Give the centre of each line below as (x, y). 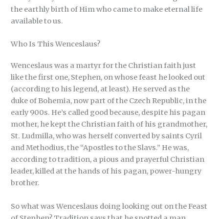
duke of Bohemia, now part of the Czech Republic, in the (109, 101)
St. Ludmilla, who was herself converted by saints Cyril (107, 136)
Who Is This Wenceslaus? (56, 44)
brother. (25, 183)
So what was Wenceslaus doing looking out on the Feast (109, 206)
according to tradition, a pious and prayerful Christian (108, 160)
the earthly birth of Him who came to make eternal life (107, 9)
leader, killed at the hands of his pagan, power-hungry (106, 171)
